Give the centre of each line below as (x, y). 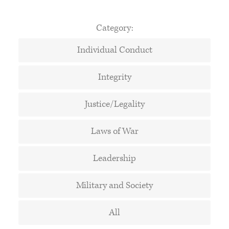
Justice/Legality (114, 104)
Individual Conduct (114, 50)
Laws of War (114, 131)
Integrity (114, 77)
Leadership (114, 158)
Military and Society (114, 186)
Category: (114, 28)
